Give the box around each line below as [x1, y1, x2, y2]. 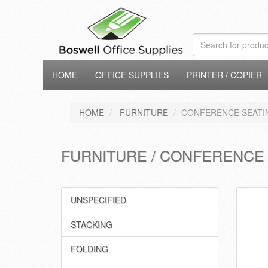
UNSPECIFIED [71, 194, 126, 206]
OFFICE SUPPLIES [95, 69, 169, 81]
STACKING [71, 218, 112, 230]
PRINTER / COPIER [187, 69, 262, 81]
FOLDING [71, 243, 108, 255]
